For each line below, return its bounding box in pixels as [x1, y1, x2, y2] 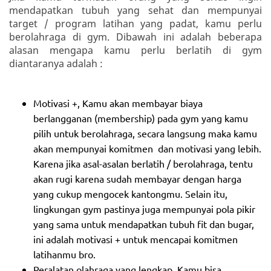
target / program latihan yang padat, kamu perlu [9, 16, 262, 30]
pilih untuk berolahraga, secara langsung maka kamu [33, 126, 257, 139]
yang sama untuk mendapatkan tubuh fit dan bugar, [33, 217, 254, 230]
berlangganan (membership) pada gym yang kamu [33, 111, 248, 124]
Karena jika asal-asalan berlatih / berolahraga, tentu [33, 157, 253, 169]
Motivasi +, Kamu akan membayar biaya [33, 96, 203, 109]
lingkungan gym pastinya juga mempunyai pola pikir [33, 202, 255, 215]
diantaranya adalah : [9, 56, 103, 70]
